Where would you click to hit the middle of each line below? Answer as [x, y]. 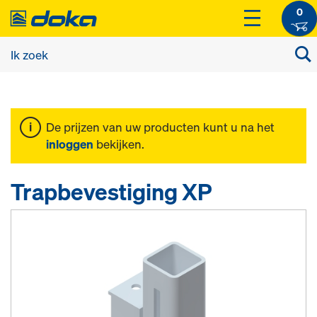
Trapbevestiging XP [111, 192]
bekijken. [119, 144]
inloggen [70, 144]
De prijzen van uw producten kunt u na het [160, 127]
